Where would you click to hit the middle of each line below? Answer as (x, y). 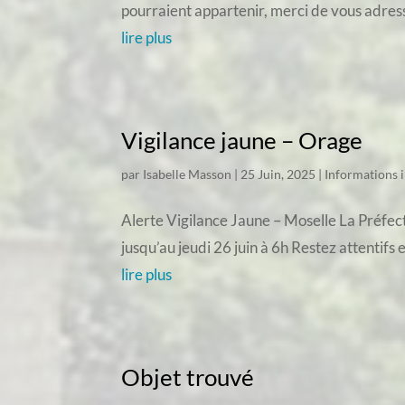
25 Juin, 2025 (278, 174)
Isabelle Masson (188, 174)
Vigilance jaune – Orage (242, 140)
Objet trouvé (188, 377)
